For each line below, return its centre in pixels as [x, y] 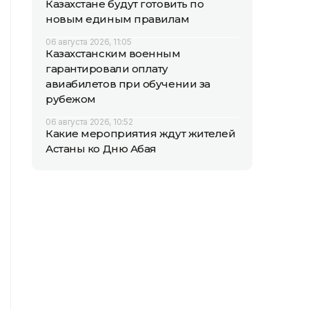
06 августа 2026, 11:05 [89, 42]
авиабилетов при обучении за [128, 84]
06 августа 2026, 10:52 [89, 122]
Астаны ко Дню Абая [101, 149]
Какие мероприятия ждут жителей [141, 133]
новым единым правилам [118, 19]
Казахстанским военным [113, 53]
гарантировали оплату [107, 69]
